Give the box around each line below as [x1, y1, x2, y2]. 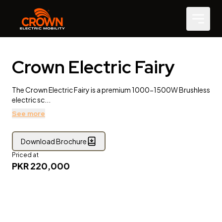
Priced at [12, 151, 39, 159]
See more [12, 109, 45, 118]
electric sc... [12, 95, 51, 104]
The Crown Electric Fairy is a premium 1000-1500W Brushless [12, 85, 210, 94]
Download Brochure [21, 137, 87, 146]
